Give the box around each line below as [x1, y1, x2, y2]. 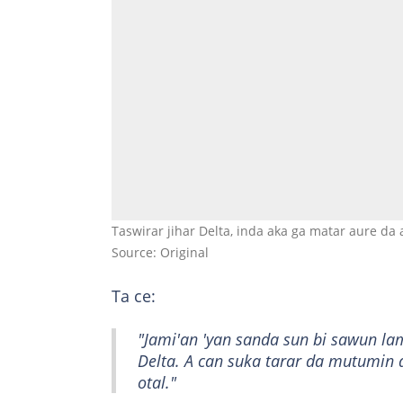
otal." [138, 371, 176, 393]
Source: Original [112, 243, 209, 261]
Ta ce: [112, 284, 156, 307]
